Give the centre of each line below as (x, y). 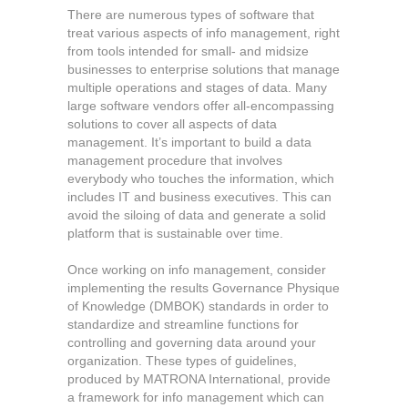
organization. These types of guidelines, (182, 361)
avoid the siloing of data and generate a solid (197, 215)
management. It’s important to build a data (189, 142)
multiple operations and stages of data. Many (197, 87)
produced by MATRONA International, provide (199, 379)
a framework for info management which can (196, 397)
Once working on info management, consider (197, 270)
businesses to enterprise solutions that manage (204, 69)
